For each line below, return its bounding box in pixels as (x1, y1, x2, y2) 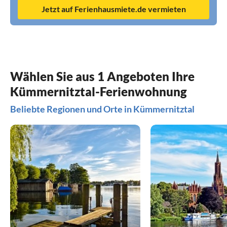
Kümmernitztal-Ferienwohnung (10, 84, 187, 99)
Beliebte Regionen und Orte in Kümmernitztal (10, 103, 195, 115)
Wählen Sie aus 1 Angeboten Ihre (10, 69, 195, 84)
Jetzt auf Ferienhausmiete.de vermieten (41, 4, 186, 14)
